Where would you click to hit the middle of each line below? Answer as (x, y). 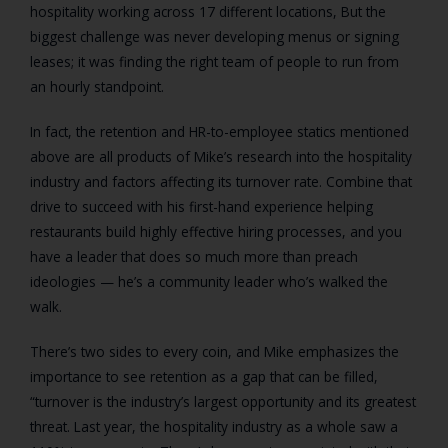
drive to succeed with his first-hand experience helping (201, 207)
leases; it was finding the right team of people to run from (214, 62)
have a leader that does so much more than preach (194, 257)
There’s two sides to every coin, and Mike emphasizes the (214, 352)
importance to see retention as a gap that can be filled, (204, 377)
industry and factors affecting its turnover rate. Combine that (221, 182)
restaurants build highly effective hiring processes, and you (216, 232)
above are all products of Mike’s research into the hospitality (221, 157)
